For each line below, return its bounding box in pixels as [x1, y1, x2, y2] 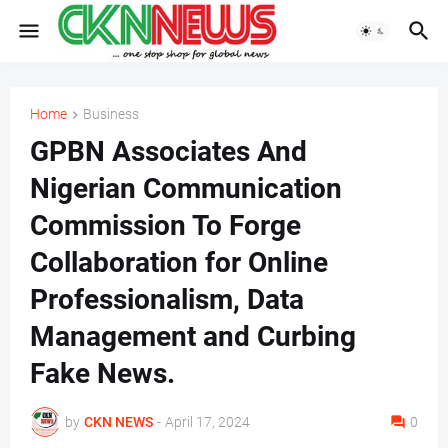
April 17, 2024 [165, 413, 250, 430]
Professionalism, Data [30, 283, 304, 317]
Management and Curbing [30, 320, 356, 354]
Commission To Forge [30, 209, 301, 243]
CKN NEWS [84, 413, 153, 430]
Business [83, 106, 139, 122]
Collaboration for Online [30, 246, 328, 280]
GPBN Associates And [30, 135, 307, 169]
